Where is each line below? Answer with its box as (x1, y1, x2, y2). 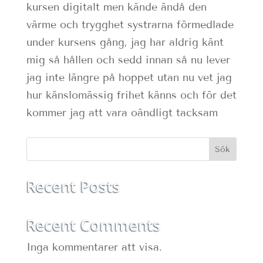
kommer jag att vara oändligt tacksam (26, 106, 218, 119)
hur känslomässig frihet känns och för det (26, 89, 237, 102)
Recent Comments (26, 214, 161, 235)
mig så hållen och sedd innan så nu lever (26, 53, 230, 66)
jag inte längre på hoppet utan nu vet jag (26, 71, 232, 84)
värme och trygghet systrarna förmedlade (26, 18, 234, 31)
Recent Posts (26, 176, 120, 197)
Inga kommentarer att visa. (26, 241, 162, 254)
